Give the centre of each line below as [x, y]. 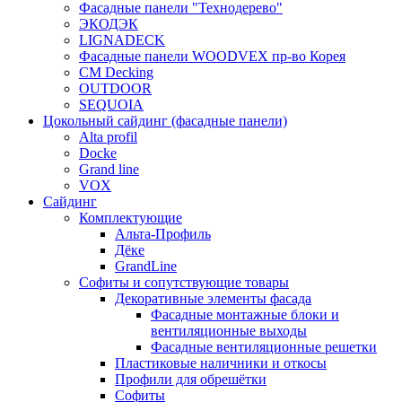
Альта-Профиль [163, 233]
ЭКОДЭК [109, 23]
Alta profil [108, 136]
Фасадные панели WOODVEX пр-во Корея [212, 56]
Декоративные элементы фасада [213, 298]
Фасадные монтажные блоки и [245, 314]
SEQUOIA [111, 104]
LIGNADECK [122, 39]
